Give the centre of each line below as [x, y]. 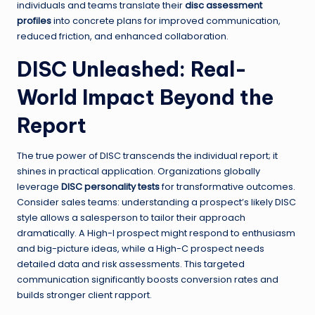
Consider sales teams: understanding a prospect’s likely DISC [156, 202]
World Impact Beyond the [145, 98]
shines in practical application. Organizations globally [139, 172]
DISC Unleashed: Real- [132, 70]
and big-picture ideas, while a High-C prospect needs [141, 249]
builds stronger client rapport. [84, 295]
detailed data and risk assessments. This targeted [131, 264]
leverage [39, 187]
